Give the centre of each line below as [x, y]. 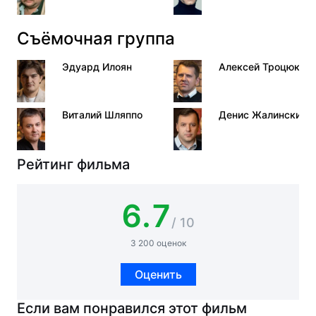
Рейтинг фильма [73, 164]
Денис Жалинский [263, 115]
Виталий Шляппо [102, 115]
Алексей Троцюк [259, 67]
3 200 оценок [158, 243]
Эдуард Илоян [97, 67]
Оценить [158, 274]
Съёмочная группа [96, 38]
